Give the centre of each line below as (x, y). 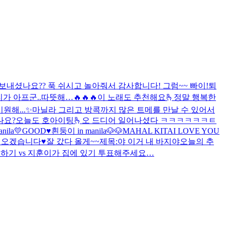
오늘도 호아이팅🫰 (49, 120)
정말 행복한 (195, 97)
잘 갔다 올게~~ (73, 141)
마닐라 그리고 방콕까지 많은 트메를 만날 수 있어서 (124, 109)
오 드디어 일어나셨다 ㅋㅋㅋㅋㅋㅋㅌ (149, 120)
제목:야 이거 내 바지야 (140, 141)
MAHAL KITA (148, 131)
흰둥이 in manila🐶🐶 (87, 131)
